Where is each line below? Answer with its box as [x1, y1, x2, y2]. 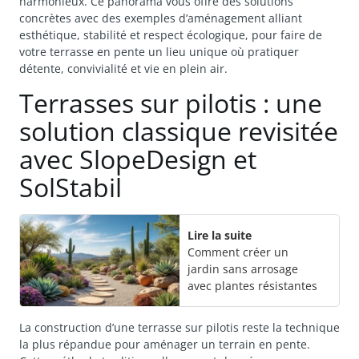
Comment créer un [188, 244, 288, 260]
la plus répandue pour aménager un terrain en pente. [19, 336, 310, 352]
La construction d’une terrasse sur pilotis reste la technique [19, 319, 340, 335]
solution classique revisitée [19, 113, 338, 148]
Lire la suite [188, 227, 252, 243]
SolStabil [19, 169, 122, 204]
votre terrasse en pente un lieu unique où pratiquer [19, 44, 299, 60]
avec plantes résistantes [188, 277, 317, 293]
